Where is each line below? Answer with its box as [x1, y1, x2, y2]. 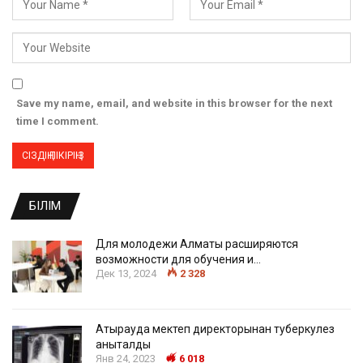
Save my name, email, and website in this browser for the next [16, 97, 332, 110]
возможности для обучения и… [96, 253, 261, 267]
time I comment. [16, 115, 99, 128]
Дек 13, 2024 [96, 267, 156, 280]
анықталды [96, 338, 151, 351]
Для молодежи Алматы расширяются [96, 237, 298, 251]
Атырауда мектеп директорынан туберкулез [96, 322, 335, 335]
